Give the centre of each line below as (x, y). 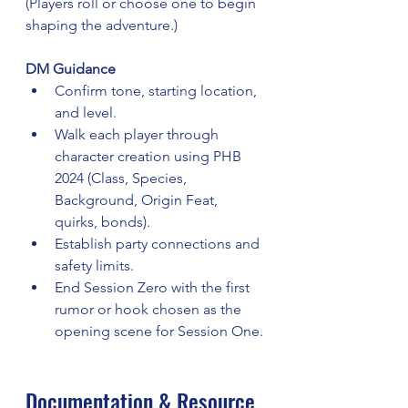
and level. (86, 113)
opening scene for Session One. (159, 331)
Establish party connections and (159, 244)
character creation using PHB (150, 157)
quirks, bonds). (102, 222)
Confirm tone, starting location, (158, 91)
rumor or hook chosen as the (150, 310)
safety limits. (94, 266)
